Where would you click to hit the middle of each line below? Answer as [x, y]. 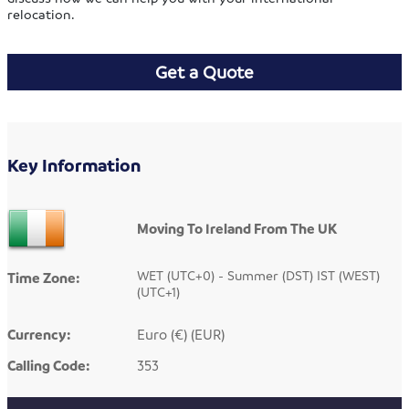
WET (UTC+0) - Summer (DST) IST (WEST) [259, 275]
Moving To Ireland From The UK [237, 229]
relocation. [42, 14]
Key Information [74, 166]
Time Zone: [44, 278]
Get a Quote [204, 73]
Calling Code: [49, 366]
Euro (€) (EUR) [181, 335]
